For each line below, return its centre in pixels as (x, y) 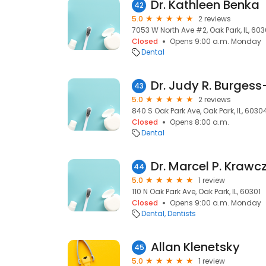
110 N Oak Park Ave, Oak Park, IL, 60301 (196, 191)
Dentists (182, 213)
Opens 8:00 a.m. (199, 122)
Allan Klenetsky (195, 247)
